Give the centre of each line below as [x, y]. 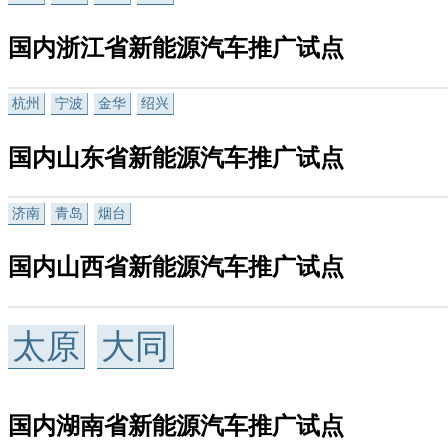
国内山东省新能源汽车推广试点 [176, 157]
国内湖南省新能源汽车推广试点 [176, 426]
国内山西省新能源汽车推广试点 [176, 267]
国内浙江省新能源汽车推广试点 [176, 47]
